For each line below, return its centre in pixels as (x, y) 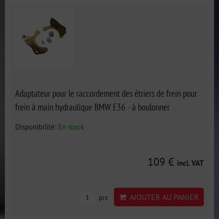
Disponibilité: (37, 127)
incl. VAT (190, 163)
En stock (71, 127)
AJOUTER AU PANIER (163, 197)
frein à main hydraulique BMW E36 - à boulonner (92, 107)
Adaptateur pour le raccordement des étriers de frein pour (106, 93)
